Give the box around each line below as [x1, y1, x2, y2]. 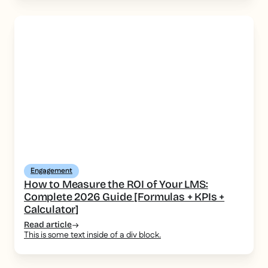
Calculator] [24, 203, 79, 217]
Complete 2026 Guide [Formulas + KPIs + [24, 190, 225, 204]
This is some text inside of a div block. [24, 229, 161, 242]
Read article [24, 220, 72, 230]
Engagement [31, 166, 72, 176]
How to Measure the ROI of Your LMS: [24, 178, 208, 191]
